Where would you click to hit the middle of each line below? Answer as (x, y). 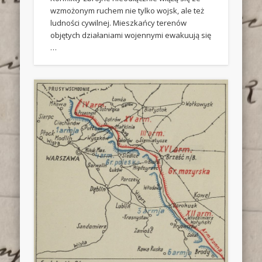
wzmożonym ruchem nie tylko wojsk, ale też (127, 11)
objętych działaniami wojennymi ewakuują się (131, 35)
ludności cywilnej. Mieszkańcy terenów (119, 23)
